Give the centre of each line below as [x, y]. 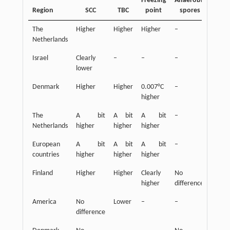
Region [43, 11]
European [46, 145]
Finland [42, 174]
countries [45, 155]
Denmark [45, 87]
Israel [40, 59]
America [44, 202]
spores [190, 11]
